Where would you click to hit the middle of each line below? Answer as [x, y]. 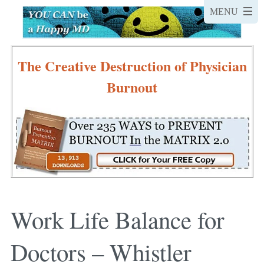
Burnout [132, 87]
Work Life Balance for [118, 220]
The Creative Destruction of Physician [132, 65]
